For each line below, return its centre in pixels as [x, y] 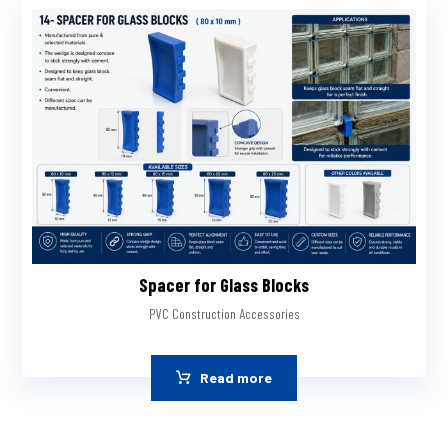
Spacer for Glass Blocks [224, 285]
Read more [236, 378]
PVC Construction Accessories [224, 314]
